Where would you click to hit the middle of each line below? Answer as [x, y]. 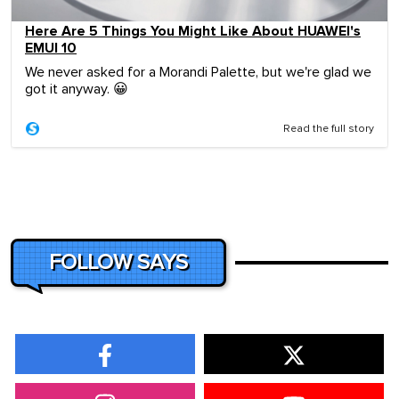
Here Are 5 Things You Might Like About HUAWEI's [193, 31]
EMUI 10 [51, 48]
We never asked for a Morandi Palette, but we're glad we [198, 72]
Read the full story [329, 129]
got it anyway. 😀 [77, 89]
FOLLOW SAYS [118, 262]
